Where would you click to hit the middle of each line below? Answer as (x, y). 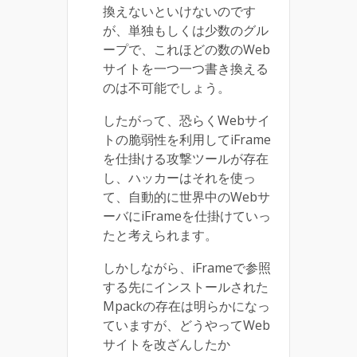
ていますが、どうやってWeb (186, 326)
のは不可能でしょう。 (167, 88)
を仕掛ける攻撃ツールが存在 (186, 159)
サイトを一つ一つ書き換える (186, 69)
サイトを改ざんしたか (167, 345)
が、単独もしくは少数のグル (186, 31)
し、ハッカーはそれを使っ (179, 178)
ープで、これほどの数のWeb (186, 50)
